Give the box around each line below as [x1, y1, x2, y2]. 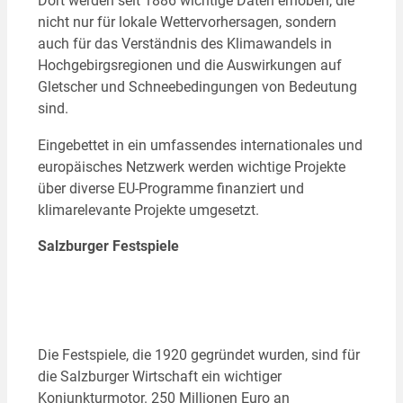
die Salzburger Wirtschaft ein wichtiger [37, 367, 282, 385]
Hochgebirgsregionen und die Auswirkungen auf [37, 57, 342, 75]
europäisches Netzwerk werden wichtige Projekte [37, 157, 345, 175]
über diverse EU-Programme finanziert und [37, 179, 304, 197]
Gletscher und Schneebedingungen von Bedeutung [37, 78, 357, 96]
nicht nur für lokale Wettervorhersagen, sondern [37, 13, 336, 31]
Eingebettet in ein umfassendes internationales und [37, 136, 363, 154]
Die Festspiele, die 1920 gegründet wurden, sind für [37, 345, 360, 363]
